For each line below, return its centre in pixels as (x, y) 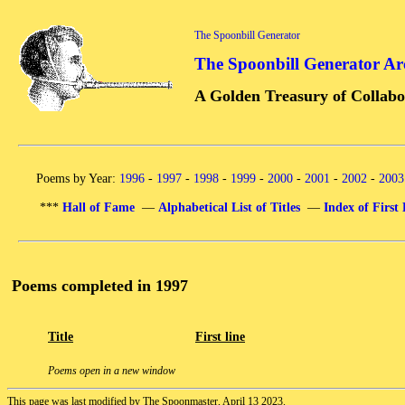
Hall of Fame (99, 207)
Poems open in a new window (112, 371)
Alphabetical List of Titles (229, 207)
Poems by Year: (78, 179)
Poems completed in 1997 (100, 285)
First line (220, 337)
